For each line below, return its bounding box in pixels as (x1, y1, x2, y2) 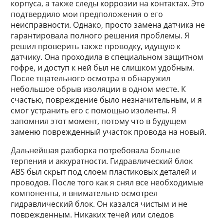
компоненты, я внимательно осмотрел (11, 188, 158, 199)
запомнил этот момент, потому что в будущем (11, 116, 187, 127)
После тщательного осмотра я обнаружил (11, 73, 171, 84)
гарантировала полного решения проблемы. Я (11, 30, 190, 41)
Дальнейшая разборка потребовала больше (11, 145, 181, 156)
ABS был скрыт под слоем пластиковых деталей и (11, 166, 197, 177)
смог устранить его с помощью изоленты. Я (11, 105, 177, 116)
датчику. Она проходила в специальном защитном (11, 52, 204, 62)
